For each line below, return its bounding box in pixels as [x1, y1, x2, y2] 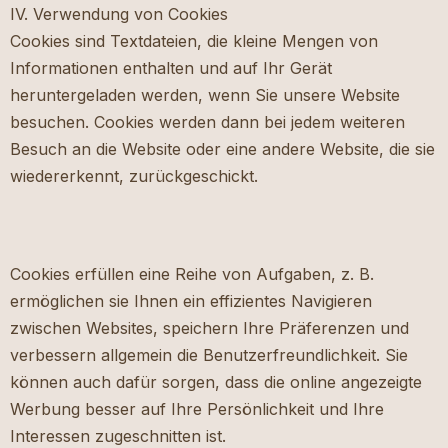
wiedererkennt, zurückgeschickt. [10, 166, 258, 187]
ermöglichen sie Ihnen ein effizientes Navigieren [10, 291, 372, 312]
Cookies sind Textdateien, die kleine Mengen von [10, 31, 378, 52]
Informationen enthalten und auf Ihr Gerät [10, 58, 332, 79]
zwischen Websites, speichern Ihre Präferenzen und [10, 318, 409, 339]
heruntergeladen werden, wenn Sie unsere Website [10, 85, 400, 106]
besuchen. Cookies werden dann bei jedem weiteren [10, 112, 405, 133]
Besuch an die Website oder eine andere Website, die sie [10, 139, 435, 160]
